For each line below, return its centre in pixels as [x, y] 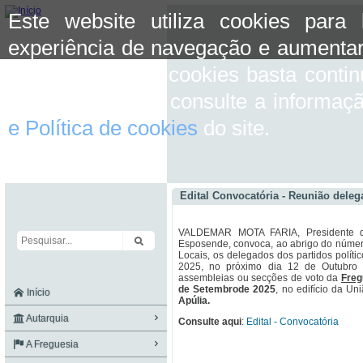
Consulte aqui [210, 322]
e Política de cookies [103, 128]
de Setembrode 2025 [227, 289]
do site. [234, 128]
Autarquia [47, 318]
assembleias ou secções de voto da [260, 278]
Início [37, 293]
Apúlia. [194, 301]
